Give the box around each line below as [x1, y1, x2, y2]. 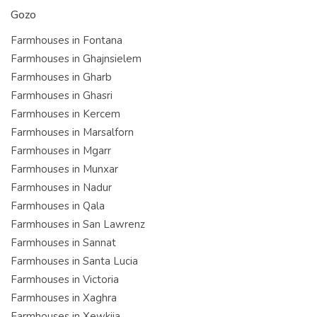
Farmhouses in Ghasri [11, 88, 113, 103]
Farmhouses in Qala [11, 198, 105, 213]
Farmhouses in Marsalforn [11, 125, 134, 139]
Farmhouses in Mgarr [11, 143, 111, 158]
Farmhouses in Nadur [11, 180, 112, 195]
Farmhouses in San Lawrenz [11, 217, 145, 231]
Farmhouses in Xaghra [11, 290, 117, 305]
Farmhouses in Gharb [11, 69, 112, 84]
